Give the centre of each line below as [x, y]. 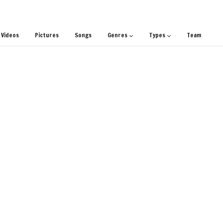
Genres [117, 35]
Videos [10, 35]
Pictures [47, 35]
